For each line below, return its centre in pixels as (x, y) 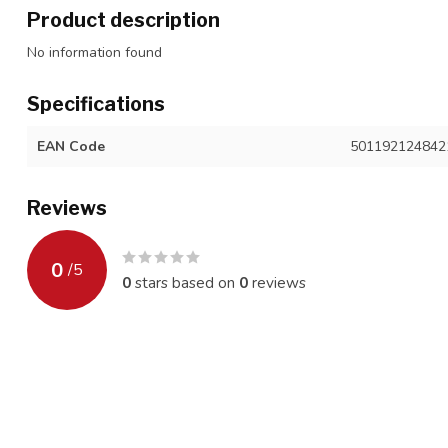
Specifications (96, 104)
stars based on (185, 282)
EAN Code (71, 146)
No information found (94, 52)
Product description (123, 20)
